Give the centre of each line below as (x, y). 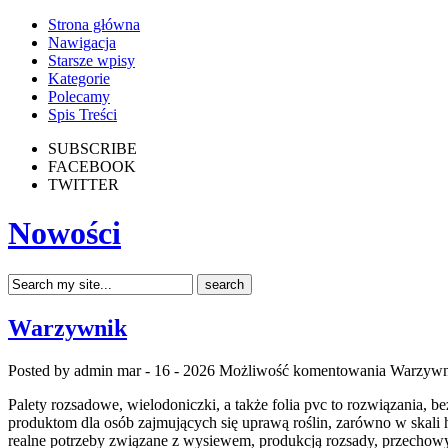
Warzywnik (67, 327)
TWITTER (83, 184)
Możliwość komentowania (304, 370)
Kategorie (79, 78)
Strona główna (94, 24)
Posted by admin (62, 370)
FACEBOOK (92, 166)
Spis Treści (82, 114)
